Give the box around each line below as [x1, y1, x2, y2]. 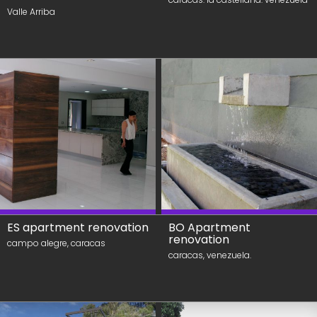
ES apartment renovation [7, 219, 149, 236]
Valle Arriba [7, 6, 55, 18]
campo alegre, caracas [7, 237, 105, 249]
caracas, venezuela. [168, 249, 251, 261]
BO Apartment [168, 219, 250, 236]
